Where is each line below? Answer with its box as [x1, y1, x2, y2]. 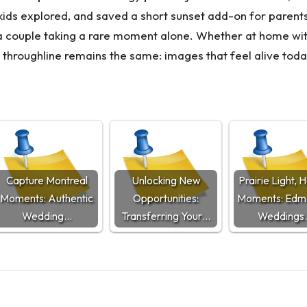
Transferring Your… [121, 210, 210, 223]
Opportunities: [133, 192, 199, 205]
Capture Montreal [5, 174, 88, 187]
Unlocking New [132, 174, 200, 187]
